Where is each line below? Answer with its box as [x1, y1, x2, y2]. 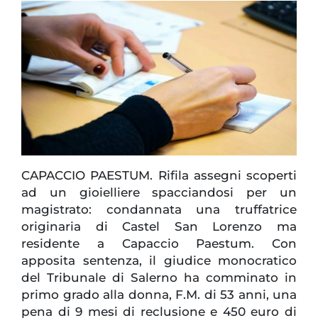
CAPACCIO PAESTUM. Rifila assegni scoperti [21, 168, 297, 183]
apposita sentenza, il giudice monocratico [21, 253, 297, 268]
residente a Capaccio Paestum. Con [21, 236, 297, 251]
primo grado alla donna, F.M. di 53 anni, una [21, 287, 297, 302]
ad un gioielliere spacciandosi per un [21, 185, 297, 200]
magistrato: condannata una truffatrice [21, 202, 297, 217]
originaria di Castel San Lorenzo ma [21, 219, 297, 234]
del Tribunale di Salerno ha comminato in [21, 270, 297, 285]
